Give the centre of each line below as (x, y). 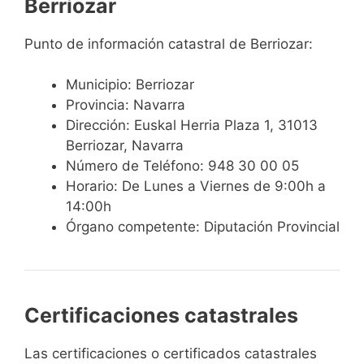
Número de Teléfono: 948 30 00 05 (182, 166)
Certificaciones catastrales (161, 316)
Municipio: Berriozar (130, 85)
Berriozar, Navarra (125, 146)
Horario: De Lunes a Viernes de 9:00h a (196, 186)
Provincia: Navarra (126, 105)
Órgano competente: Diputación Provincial (203, 227)
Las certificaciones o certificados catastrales (171, 354)
